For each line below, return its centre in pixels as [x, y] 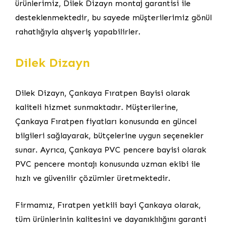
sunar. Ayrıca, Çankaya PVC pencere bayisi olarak [111, 149]
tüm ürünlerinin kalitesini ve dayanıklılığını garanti [111, 219]
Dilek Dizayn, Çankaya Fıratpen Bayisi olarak [103, 93]
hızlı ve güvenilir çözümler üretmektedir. [93, 178]
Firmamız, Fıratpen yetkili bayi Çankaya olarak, [108, 205]
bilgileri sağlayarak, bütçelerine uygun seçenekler [109, 135]
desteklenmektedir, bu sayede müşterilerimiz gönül [113, 17]
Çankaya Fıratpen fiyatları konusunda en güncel [106, 121]
